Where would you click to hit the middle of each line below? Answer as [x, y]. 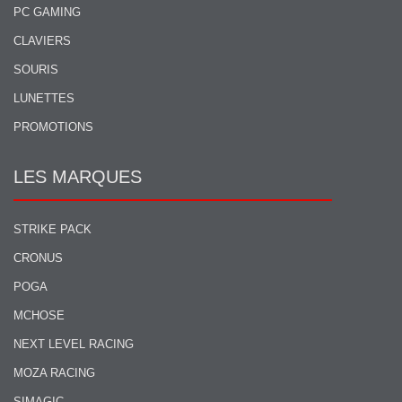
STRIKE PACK [52, 229]
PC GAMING [47, 12]
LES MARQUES [78, 176]
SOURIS [36, 69]
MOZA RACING [54, 372]
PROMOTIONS [53, 127]
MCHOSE [39, 315]
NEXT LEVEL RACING [74, 344]
